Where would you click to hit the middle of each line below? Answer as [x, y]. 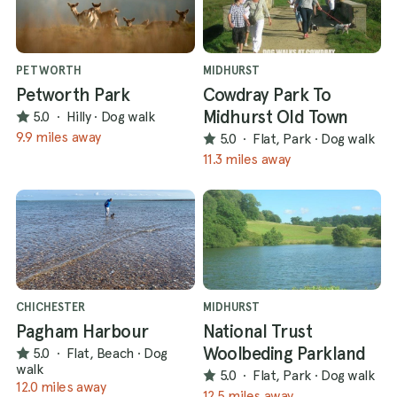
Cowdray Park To [267, 94]
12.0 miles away [61, 386]
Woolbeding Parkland [284, 353]
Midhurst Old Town [275, 117]
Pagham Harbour [82, 331]
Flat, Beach [100, 354]
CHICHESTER [51, 307]
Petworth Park [73, 94]
